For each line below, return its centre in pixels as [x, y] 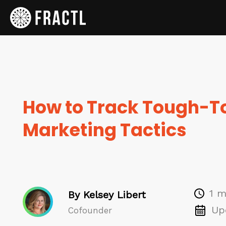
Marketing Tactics [105, 130]
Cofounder [90, 210]
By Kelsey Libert [107, 194]
